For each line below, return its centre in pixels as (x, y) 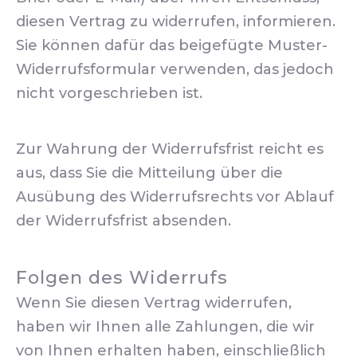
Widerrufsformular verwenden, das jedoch (175, 69)
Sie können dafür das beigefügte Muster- (172, 45)
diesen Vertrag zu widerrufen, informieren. (176, 22)
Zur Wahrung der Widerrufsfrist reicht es (170, 149)
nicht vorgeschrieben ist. (109, 93)
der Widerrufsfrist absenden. (124, 221)
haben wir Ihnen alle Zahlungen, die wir (165, 327)
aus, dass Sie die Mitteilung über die (149, 173)
